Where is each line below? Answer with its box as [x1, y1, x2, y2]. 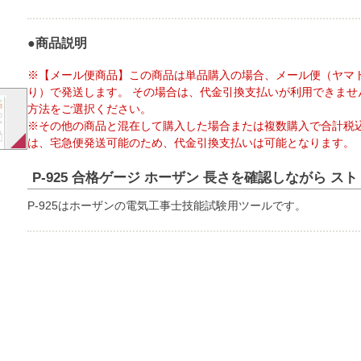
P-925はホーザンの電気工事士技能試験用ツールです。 [27, 199, 306, 212]
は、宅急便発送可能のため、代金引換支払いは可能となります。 [27, 136, 355, 149]
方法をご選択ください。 [27, 102, 151, 115]
